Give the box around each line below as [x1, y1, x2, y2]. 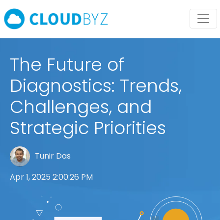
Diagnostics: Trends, [10, 73, 182, 98]
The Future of [10, 52, 124, 77]
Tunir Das [34, 150, 71, 162]
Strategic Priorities [10, 115, 166, 140]
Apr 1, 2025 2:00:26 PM [10, 171, 93, 183]
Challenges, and [10, 94, 152, 119]
